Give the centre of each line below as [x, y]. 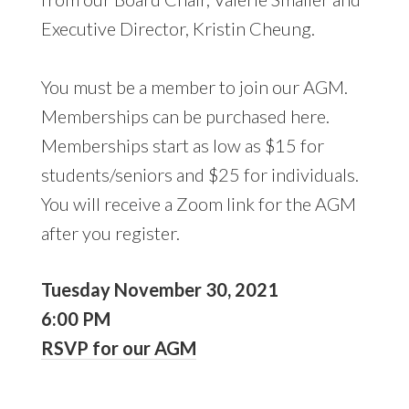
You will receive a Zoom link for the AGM [198, 203]
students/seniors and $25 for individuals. [199, 174]
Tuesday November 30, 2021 [161, 289]
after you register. [110, 232]
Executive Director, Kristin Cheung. [178, 28]
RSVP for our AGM [118, 347]
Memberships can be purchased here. [185, 115]
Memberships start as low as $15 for [182, 145]
